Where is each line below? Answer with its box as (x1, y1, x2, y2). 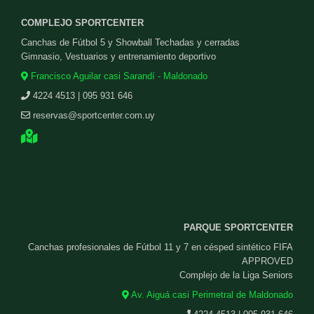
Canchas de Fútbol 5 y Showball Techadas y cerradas (21, 37, 240, 48)
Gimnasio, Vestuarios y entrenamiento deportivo (21, 51, 216, 62)
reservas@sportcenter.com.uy (33, 110, 155, 121)
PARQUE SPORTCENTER (184, 222, 293, 233)
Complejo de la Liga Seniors (179, 270, 293, 281)
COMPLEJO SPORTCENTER (21, 18, 144, 29)
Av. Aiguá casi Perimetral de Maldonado (129, 289, 293, 301)
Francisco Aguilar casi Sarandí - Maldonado (28, 71, 207, 82)
